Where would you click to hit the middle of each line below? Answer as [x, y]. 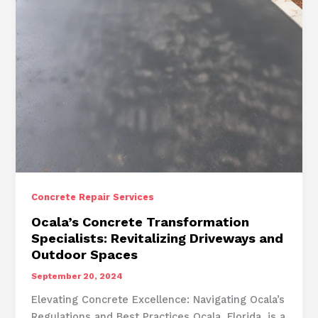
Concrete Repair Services [93, 197]
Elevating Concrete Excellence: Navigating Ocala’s [158, 299]
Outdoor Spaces [85, 254]
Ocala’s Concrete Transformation [141, 221]
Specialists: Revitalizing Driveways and [158, 238]
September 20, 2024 [77, 276]
